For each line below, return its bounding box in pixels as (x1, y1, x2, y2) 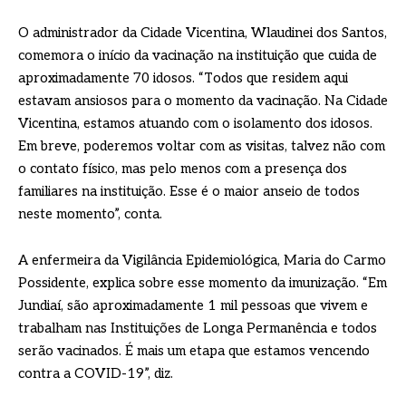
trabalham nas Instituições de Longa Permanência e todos (18, 320, 377, 337)
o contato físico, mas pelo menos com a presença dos (18, 160, 347, 178)
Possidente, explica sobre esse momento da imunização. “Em (18, 275, 387, 292)
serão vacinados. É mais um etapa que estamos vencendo (18, 343, 370, 360)
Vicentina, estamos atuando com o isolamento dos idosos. (18, 115, 372, 132)
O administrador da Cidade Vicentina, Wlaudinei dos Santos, (18, 24, 387, 42)
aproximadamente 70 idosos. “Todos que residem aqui (18, 70, 348, 87)
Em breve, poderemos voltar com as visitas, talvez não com (18, 138, 385, 155)
